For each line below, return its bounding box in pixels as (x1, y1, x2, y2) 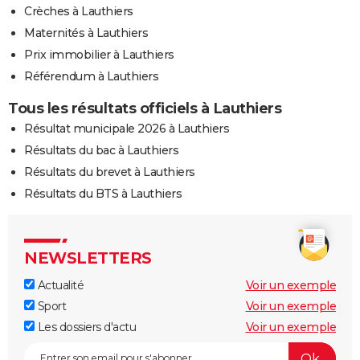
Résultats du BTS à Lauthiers (24, 186, 182, 202)
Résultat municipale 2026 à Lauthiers (24, 121, 229, 137)
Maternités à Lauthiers (24, 26, 148, 41)
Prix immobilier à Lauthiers (24, 47, 174, 63)
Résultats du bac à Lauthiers (24, 143, 178, 158)
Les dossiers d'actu (35, 320, 136, 335)
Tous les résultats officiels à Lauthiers (8, 100, 281, 118)
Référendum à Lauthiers (24, 69, 158, 84)
